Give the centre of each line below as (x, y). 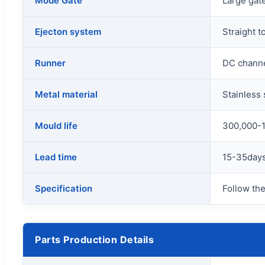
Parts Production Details (94, 239)
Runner (50, 63)
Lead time (56, 157)
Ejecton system (68, 31)
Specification (64, 188)
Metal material (66, 94)
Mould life (56, 125)
